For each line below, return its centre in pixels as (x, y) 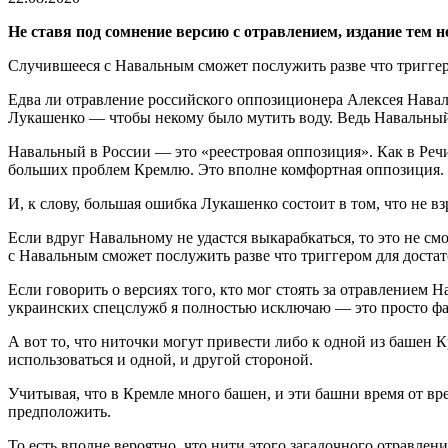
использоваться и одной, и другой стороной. (160, 360)
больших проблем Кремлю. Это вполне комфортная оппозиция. (226, 170)
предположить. (59, 412)
